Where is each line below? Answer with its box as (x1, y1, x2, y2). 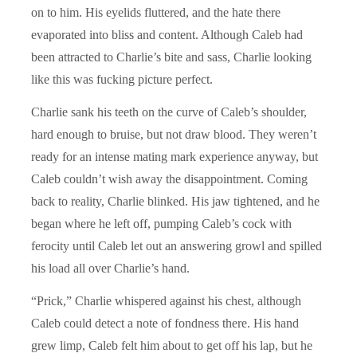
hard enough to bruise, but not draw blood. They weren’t (31, 127, 316, 141)
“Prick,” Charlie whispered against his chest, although (31, 293, 301, 308)
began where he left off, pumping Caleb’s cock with (31, 216, 292, 230)
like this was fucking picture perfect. (31, 72, 213, 86)
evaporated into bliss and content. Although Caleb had (31, 27, 303, 41)
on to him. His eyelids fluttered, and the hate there (31, 5, 280, 19)
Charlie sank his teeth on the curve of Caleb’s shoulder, (31, 104, 307, 119)
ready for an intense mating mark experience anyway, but (31, 149, 318, 163)
